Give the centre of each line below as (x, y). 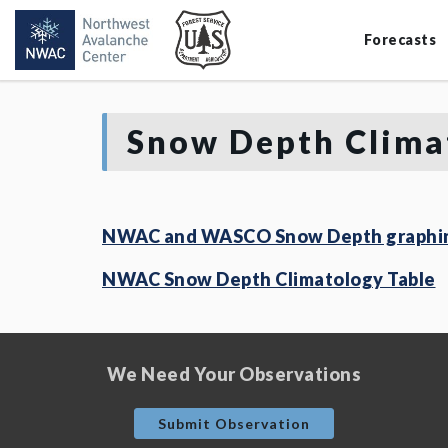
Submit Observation (234, 423)
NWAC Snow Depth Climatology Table (269, 279)
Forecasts (399, 39)
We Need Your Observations (234, 374)
